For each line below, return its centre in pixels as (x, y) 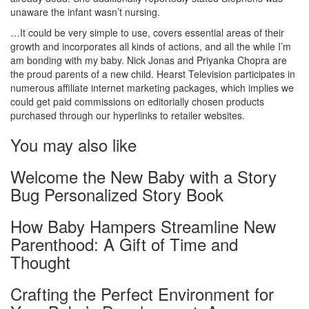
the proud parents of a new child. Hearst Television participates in (153, 74)
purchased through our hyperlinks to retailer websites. (128, 116)
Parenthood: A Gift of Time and (124, 244)
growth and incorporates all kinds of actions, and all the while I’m (151, 47)
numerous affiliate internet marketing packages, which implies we (152, 88)
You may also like (73, 145)
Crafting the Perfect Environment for (142, 294)
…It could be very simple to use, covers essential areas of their (147, 33)
